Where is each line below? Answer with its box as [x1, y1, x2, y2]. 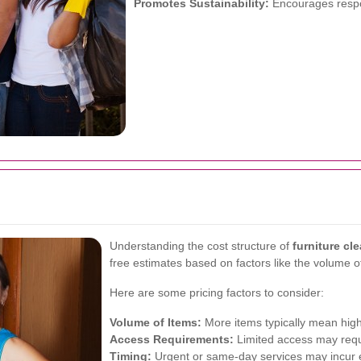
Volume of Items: [110, 316, 201, 329]
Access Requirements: [110, 333, 234, 346]
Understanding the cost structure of [110, 239, 293, 252]
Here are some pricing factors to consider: [110, 286, 324, 299]
